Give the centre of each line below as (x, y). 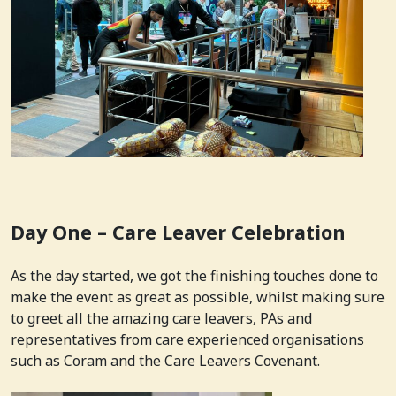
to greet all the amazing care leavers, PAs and (161, 318)
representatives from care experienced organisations (187, 339)
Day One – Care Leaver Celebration (178, 232)
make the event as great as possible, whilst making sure (198, 297)
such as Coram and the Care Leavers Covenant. (165, 360)
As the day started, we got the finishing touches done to (194, 275)
